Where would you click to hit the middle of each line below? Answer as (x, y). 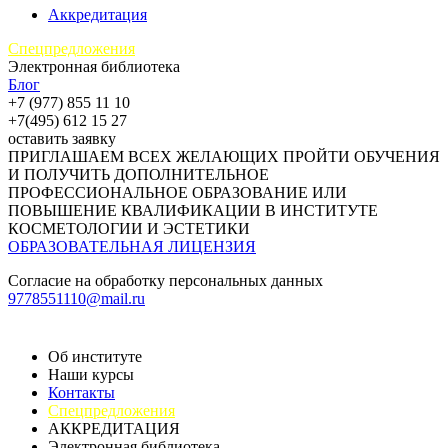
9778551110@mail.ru (76, 298)
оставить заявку (62, 138)
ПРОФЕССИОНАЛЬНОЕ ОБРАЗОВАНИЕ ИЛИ (177, 192)
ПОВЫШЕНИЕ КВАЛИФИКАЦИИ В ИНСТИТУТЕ (193, 210)
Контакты (81, 392)
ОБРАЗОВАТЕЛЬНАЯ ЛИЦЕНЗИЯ (132, 246)
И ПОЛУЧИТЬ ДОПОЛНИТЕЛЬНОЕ (138, 174)
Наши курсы (91, 374)
